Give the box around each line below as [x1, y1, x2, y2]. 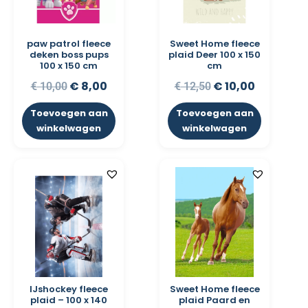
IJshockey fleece [30, 283, 108, 296]
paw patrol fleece [27, 37, 111, 51]
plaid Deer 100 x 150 [168, 48, 261, 62]
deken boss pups [29, 48, 109, 62]
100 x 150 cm [40, 59, 98, 73]
